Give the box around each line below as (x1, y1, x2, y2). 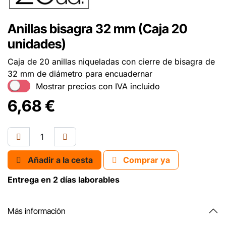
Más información (8, 205, 66, 216)
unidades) (8, 36, 66, 52)
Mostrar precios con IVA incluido (35, 81, 160, 91)
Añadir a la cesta (28, 155, 93, 165)
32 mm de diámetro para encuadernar (8, 69, 152, 79)
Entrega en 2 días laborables (8, 175, 120, 185)
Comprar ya (121, 155, 170, 165)
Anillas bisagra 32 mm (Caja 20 (8, 21, 188, 37)
